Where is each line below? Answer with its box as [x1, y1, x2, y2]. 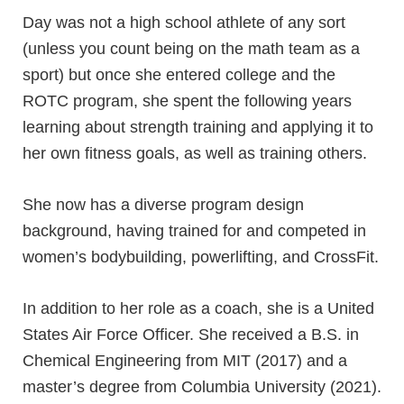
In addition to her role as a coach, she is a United [23, 298, 374, 317]
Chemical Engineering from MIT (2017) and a [23, 351, 347, 370]
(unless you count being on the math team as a [23, 39, 360, 58]
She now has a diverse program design [23, 195, 304, 214]
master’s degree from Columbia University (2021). [23, 377, 381, 396]
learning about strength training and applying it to [23, 117, 373, 136]
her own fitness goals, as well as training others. [23, 143, 372, 162]
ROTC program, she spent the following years [23, 91, 352, 110]
